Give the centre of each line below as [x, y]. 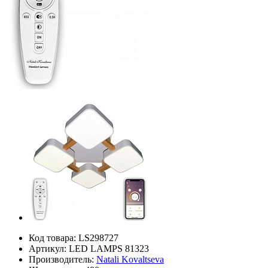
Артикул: [49, 248]
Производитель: [63, 259]
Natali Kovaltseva [130, 259]
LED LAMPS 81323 [109, 248]
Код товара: [54, 237]
